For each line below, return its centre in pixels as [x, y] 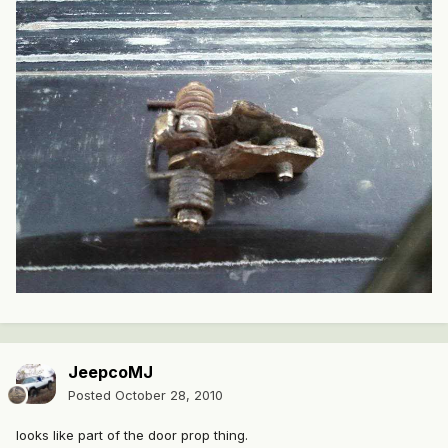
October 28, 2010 [169, 395]
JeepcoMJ [110, 372]
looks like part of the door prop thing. [132, 435]
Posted [91, 395]
